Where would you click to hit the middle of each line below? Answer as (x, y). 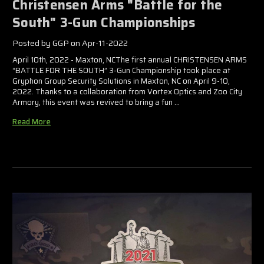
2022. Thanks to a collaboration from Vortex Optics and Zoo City (127, 91)
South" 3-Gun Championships (104, 22)
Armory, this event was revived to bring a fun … (96, 102)
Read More (32, 121)
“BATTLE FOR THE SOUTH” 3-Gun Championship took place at (121, 70)
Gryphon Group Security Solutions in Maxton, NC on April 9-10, (121, 81)
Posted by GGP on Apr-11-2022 (70, 43)
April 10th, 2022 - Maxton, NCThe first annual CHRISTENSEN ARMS (130, 60)
